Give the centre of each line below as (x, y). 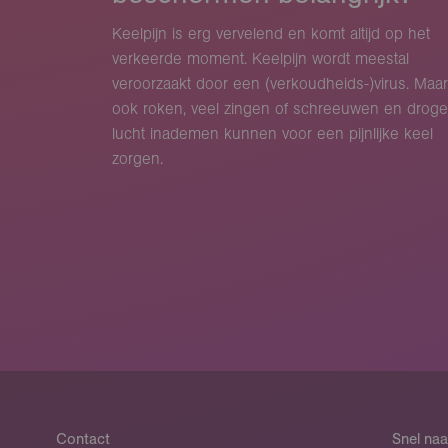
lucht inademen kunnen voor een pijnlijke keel (272, 134)
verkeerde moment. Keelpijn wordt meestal (260, 59)
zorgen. (137, 159)
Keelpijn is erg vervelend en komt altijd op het (270, 34)
